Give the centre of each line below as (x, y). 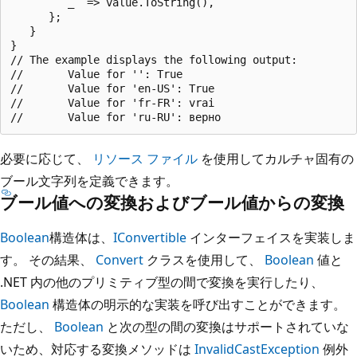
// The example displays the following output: (154, 59)
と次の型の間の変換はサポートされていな (226, 326)
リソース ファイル (145, 158)
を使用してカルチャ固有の (276, 158)
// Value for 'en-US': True (112, 88)
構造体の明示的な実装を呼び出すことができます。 (198, 304)
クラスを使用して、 (204, 259)
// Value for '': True (96, 74)
